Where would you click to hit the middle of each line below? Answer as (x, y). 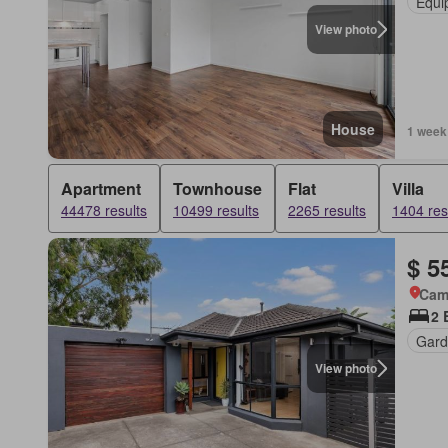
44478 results (104, 210)
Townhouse (217, 188)
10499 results (216, 210)
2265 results (327, 210)
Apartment (101, 188)
